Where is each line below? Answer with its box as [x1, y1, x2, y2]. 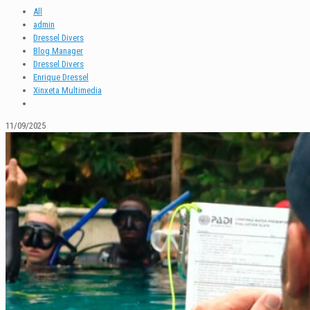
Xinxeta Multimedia [33, 84, 102, 95]
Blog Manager [33, 45, 83, 56]
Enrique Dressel [33, 71, 89, 82]
